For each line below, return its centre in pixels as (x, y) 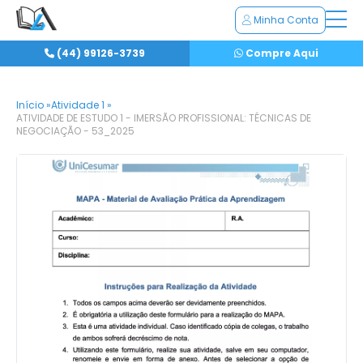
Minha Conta (285, 20)
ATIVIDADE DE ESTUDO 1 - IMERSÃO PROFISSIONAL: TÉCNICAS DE (164, 118)
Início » (34, 105)
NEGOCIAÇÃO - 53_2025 (75, 131)
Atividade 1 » (81, 105)
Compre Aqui (281, 53)
